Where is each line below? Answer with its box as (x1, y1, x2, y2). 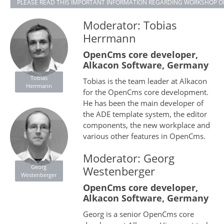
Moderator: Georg (82, 150, 174, 166)
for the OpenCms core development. (82, 87, 208, 97)
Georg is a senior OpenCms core (82, 209, 194, 219)
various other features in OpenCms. (82, 131, 205, 141)
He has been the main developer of (82, 98, 203, 108)
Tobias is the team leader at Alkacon (82, 76, 207, 86)
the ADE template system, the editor (82, 109, 207, 119)
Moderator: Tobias (82, 17, 177, 33)
